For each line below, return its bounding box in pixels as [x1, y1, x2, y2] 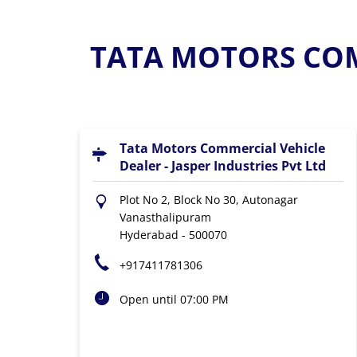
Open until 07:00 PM [119, 292, 229, 307]
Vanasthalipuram [119, 210, 211, 225]
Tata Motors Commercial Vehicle [119, 139, 325, 157]
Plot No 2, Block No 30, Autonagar [119, 192, 298, 207]
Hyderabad [119, 227, 178, 242]
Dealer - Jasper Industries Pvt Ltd [119, 157, 326, 175]
